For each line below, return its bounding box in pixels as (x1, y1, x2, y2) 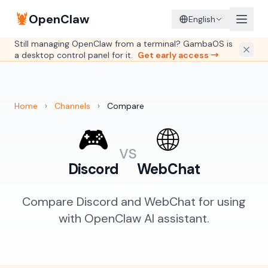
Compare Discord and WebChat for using (22, 194, 246, 209)
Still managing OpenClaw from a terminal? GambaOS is (14, 38, 233, 49)
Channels (54, 100, 90, 111)
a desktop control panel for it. (14, 50, 135, 60)
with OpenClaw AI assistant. (59, 211, 209, 226)
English (188, 14, 215, 25)
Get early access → (138, 50, 219, 60)
